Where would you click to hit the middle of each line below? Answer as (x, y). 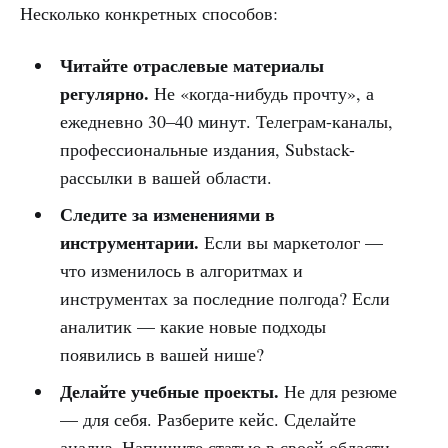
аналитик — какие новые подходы (192, 325)
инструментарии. (129, 241)
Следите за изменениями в (167, 213)
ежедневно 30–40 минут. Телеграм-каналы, (226, 120)
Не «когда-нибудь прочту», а (261, 92)
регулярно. (104, 92)
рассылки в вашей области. (165, 176)
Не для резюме (337, 390)
